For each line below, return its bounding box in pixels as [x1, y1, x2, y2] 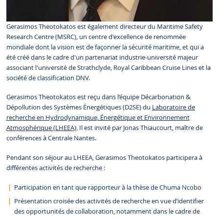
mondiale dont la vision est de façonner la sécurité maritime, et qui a [6, 43, 204, 51]
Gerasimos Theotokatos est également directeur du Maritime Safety [6, 22, 203, 31]
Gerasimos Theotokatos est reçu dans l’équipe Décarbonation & [6, 93, 190, 102]
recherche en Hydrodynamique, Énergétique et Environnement [6, 113, 190, 122]
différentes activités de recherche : [6, 164, 105, 173]
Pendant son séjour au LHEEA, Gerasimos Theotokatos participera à [6, 153, 202, 162]
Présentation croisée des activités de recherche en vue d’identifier [14, 197, 204, 205]
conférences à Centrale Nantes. [6, 134, 96, 143]
